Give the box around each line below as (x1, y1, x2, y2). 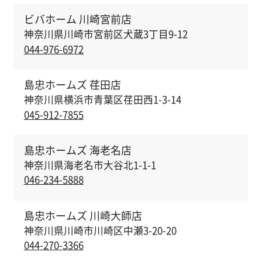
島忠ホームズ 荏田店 (23, 76, 121, 92)
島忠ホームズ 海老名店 (23, 142, 132, 158)
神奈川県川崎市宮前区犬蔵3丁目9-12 (23, 27, 188, 42)
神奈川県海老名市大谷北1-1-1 (23, 158, 156, 173)
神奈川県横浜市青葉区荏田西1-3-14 (23, 92, 181, 107)
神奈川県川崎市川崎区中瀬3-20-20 (23, 223, 177, 238)
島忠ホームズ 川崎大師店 (23, 207, 142, 223)
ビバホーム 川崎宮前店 (23, 11, 132, 27)
